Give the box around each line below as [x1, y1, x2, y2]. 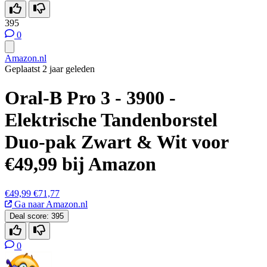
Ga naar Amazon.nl [12, 198, 88, 209]
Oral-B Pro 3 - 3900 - [5, 87, 176, 109]
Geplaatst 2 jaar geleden [5, 64, 95, 74]
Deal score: [10, 211, 49, 221]
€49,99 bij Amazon [5, 153, 156, 175]
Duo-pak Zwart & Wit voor [5, 131, 228, 153]
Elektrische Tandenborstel [5, 109, 218, 131]
